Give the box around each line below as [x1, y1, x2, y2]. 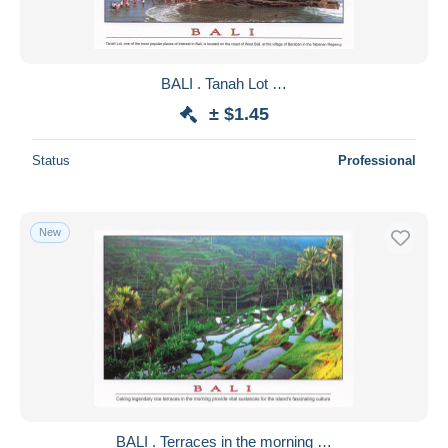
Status [32, 152, 70, 168]
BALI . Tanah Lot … [161, 74, 287, 92]
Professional [338, 152, 416, 168]
